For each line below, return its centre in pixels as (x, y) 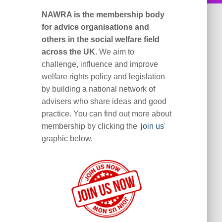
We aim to (115, 52)
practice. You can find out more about (106, 114)
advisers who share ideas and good (104, 101)
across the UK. (69, 52)
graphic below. (67, 139)
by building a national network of (98, 89)
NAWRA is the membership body (103, 15)
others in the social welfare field (100, 39)
